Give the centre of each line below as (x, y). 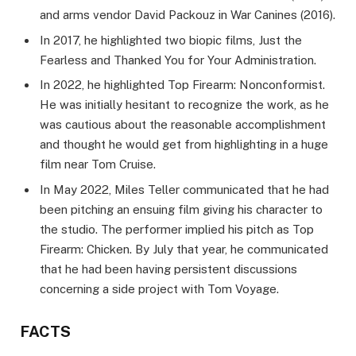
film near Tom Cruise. (98, 164)
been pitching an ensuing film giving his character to (181, 209)
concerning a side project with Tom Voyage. (159, 289)
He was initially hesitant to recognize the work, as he (184, 105)
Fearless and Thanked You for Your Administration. (178, 60)
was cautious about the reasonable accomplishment (183, 125)
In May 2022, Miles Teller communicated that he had (184, 190)
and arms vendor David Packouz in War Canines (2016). (188, 15)
